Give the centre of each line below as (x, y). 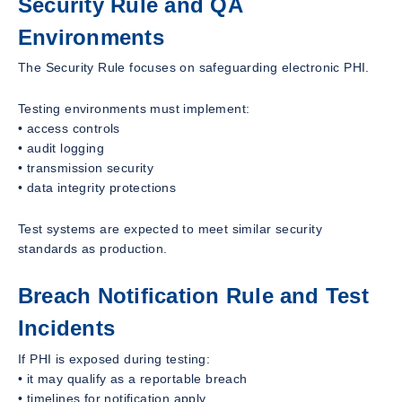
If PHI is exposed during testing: (114, 359)
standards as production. (93, 249)
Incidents (67, 328)
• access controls (69, 129)
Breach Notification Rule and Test (193, 296)
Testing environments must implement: (134, 109)
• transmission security (86, 168)
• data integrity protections (97, 188)
